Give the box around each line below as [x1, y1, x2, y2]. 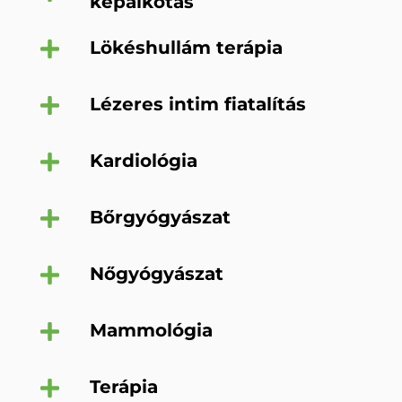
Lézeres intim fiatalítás [89, 92, 306, 115]
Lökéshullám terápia [89, 36, 283, 58]
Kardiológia [89, 149, 197, 171]
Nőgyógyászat [89, 262, 223, 284]
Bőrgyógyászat [89, 205, 231, 228]
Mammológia [89, 319, 213, 341]
